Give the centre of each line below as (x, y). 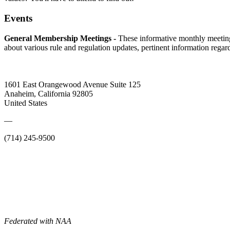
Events (18, 18)
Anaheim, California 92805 (49, 93)
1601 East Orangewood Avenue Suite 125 (72, 84)
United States (26, 103)
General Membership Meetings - (60, 38)
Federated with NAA (38, 221)
